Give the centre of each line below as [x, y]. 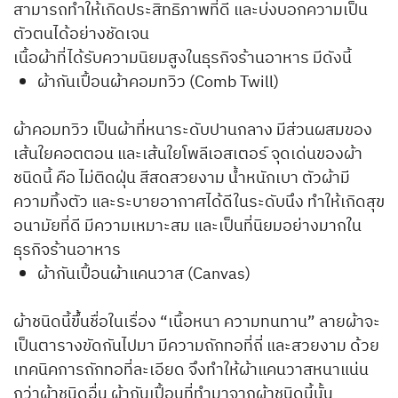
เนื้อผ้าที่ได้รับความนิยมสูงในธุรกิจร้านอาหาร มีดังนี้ [183, 59]
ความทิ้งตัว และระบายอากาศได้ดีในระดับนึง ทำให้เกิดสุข [199, 203]
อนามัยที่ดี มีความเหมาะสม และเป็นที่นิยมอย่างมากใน [187, 227]
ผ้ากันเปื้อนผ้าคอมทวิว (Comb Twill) [158, 83]
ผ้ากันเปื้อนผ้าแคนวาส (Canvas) [144, 275]
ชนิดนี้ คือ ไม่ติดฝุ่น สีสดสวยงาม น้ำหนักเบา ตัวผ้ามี [182, 179]
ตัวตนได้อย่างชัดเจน [81, 35]
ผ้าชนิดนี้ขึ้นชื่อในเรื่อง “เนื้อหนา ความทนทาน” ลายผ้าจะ [197, 323]
